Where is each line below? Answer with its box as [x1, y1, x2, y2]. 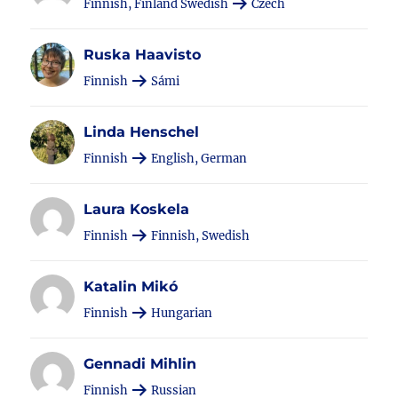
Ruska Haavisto [84, 46, 202, 63]
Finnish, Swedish [148, 228, 251, 243]
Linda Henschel [84, 123, 200, 140]
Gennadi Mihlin [84, 355, 197, 372]
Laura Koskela [84, 201, 190, 218]
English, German [148, 151, 248, 166]
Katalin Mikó [84, 278, 179, 295]
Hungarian [148, 306, 213, 321]
